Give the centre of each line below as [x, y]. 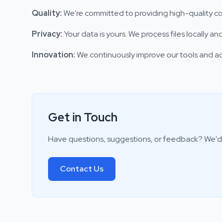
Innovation [53, 55]
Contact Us [82, 169]
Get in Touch [83, 117]
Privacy [46, 34]
